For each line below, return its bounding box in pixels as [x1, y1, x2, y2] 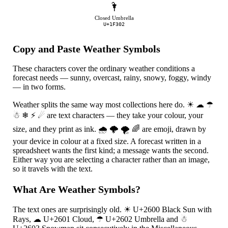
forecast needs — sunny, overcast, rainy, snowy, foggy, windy [13, 73, 212, 82]
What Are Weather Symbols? [13, 183, 141, 195]
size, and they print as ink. [13, 125, 99, 134]
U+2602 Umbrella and [103, 215, 181, 224]
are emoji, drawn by [140, 125, 207, 134]
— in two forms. [13, 82, 66, 92]
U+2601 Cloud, [41, 215, 97, 224]
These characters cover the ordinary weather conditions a [13, 64, 195, 73]
